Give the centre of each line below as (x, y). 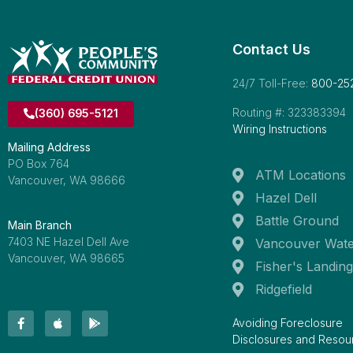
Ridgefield (283, 289)
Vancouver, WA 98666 (67, 180)
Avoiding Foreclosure (288, 323)
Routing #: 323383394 (289, 112)
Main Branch (40, 225)
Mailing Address (49, 147)
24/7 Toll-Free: (272, 83)
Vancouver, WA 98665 (66, 258)
